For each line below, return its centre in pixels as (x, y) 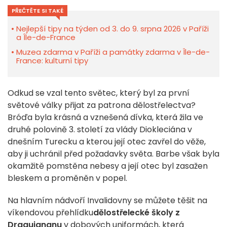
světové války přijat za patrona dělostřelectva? (102, 105)
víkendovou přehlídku (50, 213)
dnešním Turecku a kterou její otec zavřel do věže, (107, 142)
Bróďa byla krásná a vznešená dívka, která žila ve (105, 118)
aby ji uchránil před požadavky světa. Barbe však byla (113, 154)
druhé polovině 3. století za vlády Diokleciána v (100, 130)
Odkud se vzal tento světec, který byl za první (99, 93)
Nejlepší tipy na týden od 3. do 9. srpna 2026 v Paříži (112, 29)
